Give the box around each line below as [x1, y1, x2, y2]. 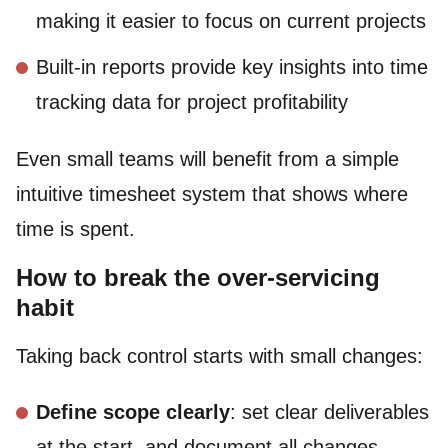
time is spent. [16, 217, 135, 240]
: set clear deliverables [230, 401, 429, 424]
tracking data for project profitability [36, 91, 348, 114]
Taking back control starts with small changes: [16, 344, 423, 367]
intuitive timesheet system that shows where [16, 182, 408, 205]
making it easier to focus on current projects [36, 9, 426, 32]
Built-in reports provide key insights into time [36, 56, 428, 79]
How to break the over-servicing [16, 263, 380, 291]
